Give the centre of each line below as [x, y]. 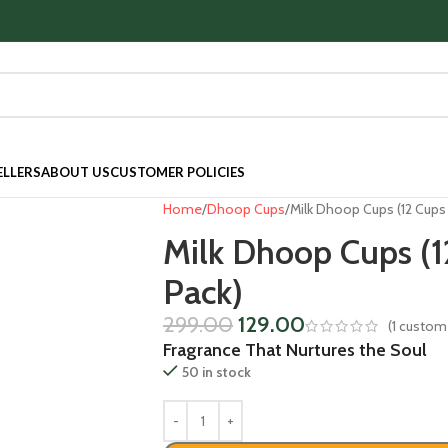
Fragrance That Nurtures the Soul [295, 350]
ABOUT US [75, 172]
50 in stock [216, 372]
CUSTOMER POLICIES [177, 172]
